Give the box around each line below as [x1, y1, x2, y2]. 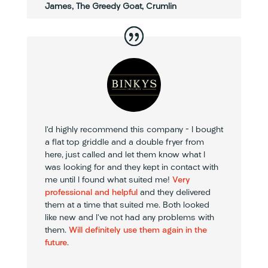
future [44, 238, 67, 248]
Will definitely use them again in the [68, 226, 207, 235]
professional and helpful [44, 188, 138, 197]
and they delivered [137, 188, 211, 197]
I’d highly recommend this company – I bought [44, 125, 223, 135]
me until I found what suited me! [44, 175, 172, 185]
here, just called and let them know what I [44, 150, 205, 160]
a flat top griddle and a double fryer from [44, 138, 204, 147]
